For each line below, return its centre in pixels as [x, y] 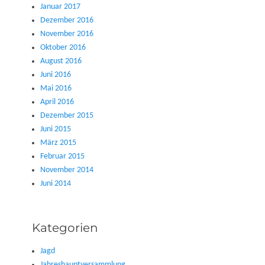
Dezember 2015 [67, 115]
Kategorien [65, 227]
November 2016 [67, 34]
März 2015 [58, 143]
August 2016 [61, 61]
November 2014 [67, 170]
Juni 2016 [56, 75]
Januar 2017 [60, 7]
